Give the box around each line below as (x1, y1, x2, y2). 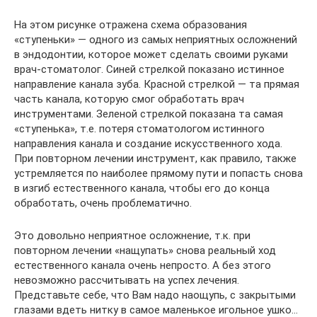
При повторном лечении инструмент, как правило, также (14, 152, 296, 165)
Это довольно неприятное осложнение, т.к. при (14, 229, 250, 242)
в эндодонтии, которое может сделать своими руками (14, 48, 288, 61)
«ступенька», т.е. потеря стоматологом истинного (14, 122, 265, 135)
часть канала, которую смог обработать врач (14, 93, 244, 105)
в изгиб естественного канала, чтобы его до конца (14, 182, 270, 195)
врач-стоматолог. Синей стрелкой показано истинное (14, 63, 284, 76)
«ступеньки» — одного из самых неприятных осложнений (14, 33, 297, 46)
